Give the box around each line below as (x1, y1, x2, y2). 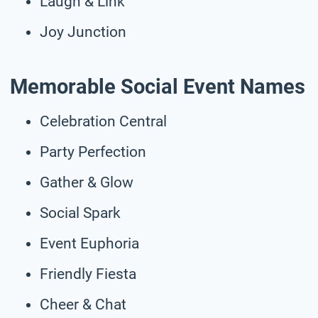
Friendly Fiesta (40, 265, 136, 283)
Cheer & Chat (40, 295, 126, 313)
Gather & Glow (40, 173, 133, 191)
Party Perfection (40, 143, 146, 160)
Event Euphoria (40, 234, 139, 252)
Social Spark (40, 204, 121, 221)
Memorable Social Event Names (10, 75, 305, 99)
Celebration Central (40, 112, 167, 130)
